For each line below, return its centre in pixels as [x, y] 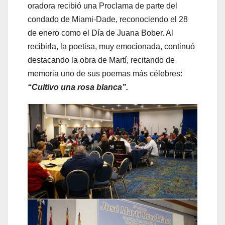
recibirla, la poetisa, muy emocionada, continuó [111, 47]
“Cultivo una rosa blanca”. [78, 87]
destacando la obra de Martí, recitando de [101, 60]
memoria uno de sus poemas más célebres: [105, 74]
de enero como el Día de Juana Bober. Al [100, 33]
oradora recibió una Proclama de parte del [102, 6]
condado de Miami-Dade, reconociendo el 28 [108, 20]
